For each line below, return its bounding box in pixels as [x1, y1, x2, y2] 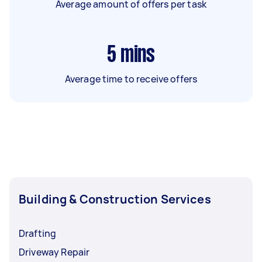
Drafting [19, 226, 57, 240]
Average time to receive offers [64, 72, 198, 85]
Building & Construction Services [19, 191, 211, 207]
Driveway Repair [19, 245, 90, 258]
